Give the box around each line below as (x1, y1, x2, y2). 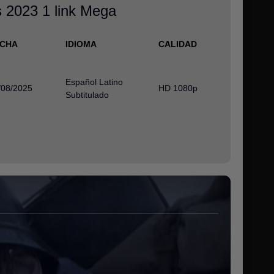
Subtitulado (65, 90, 109, 100)
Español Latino (65, 77, 123, 87)
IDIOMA (65, 39, 97, 49)
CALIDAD (158, 39, 197, 49)
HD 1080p (158, 83, 198, 93)
